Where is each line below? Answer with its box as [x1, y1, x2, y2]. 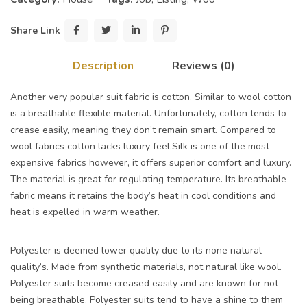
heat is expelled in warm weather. [10, 206, 160, 219]
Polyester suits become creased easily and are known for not [10, 277, 278, 290]
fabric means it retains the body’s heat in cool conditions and [10, 189, 276, 202]
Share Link [10, 24, 63, 37]
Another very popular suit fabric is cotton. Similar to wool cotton [10, 90, 291, 103]
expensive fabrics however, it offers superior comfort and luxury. [10, 156, 291, 169]
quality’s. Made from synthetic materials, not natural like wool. [10, 260, 282, 273]
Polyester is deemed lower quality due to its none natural [10, 244, 262, 257]
